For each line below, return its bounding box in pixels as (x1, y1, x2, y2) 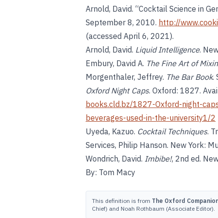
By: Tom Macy (86, 167, 135, 177)
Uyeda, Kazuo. (86, 127, 137, 136)
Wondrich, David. (86, 154, 145, 163)
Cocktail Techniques (137, 127, 207, 136)
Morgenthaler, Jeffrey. (86, 72, 166, 82)
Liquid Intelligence (135, 45, 200, 54)
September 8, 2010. (86, 18, 159, 27)
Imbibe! (145, 154, 172, 163)
